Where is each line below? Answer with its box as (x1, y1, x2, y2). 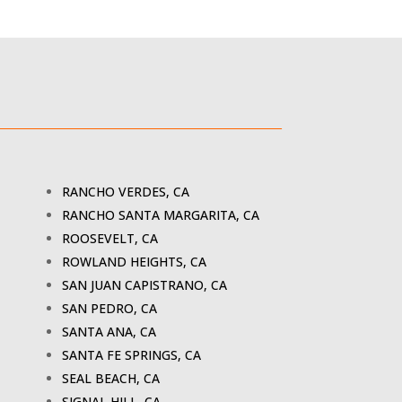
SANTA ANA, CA (62, 323, 157, 341)
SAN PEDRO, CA (62, 300, 158, 318)
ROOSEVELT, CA (62, 230, 159, 248)
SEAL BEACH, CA (62, 370, 161, 388)
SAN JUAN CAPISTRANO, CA (62, 276, 228, 294)
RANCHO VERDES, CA (62, 183, 190, 201)
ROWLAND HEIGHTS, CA (62, 253, 207, 271)
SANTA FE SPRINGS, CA (62, 346, 202, 364)
